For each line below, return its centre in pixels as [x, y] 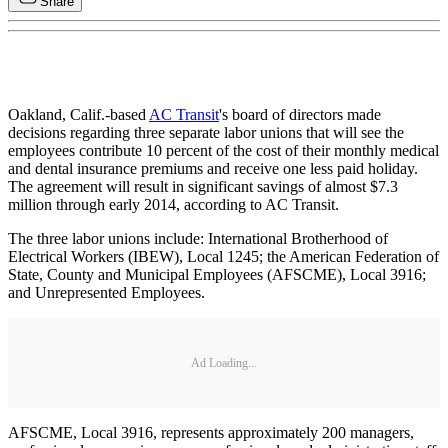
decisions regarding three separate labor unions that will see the [206, 133]
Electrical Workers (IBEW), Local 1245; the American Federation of [223, 257]
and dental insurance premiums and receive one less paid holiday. [213, 169]
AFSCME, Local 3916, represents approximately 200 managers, [211, 433]
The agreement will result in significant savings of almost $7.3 [203, 187]
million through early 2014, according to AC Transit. [173, 205]
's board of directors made [300, 115]
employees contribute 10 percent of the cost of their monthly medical [223, 151]
